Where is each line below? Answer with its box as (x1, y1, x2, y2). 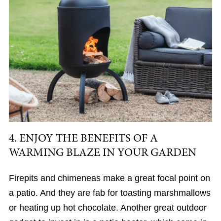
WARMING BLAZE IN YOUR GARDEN (8, 147, 196, 159)
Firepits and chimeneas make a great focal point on (8, 173, 210, 183)
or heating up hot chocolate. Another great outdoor (8, 202, 207, 213)
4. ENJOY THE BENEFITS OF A (8, 133, 158, 145)
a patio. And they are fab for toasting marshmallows (8, 187, 211, 198)
